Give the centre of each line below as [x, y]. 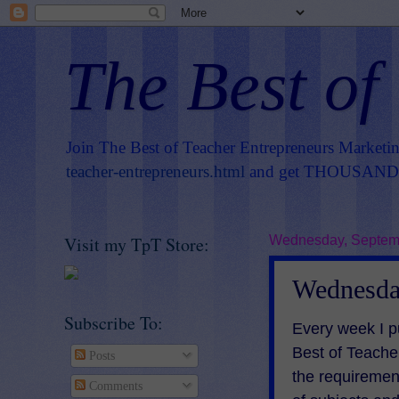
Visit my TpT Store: [137, 244]
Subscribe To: [114, 323]
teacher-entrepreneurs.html [155, 171]
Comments [114, 386]
